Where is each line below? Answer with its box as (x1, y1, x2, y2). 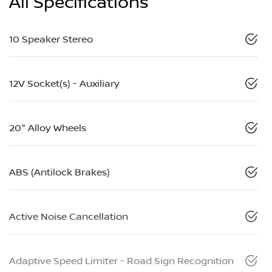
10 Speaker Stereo (9, 33, 93, 45)
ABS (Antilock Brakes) (9, 166, 110, 178)
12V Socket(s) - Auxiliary (9, 78, 120, 89)
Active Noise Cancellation (9, 211, 128, 222)
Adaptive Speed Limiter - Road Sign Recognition (9, 255, 234, 267)
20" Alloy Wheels (9, 122, 86, 134)
